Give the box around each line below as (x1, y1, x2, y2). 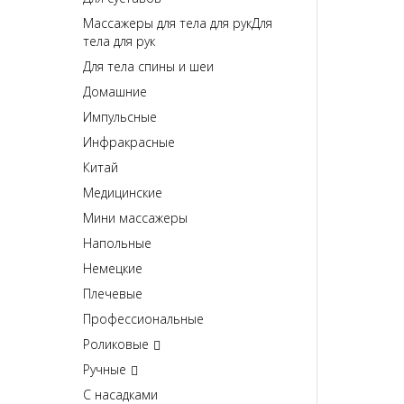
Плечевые (83, 285, 142, 303)
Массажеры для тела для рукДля (83, 14, 272, 32)
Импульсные (83, 108, 157, 126)
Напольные (83, 234, 151, 252)
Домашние (83, 83, 147, 101)
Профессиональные (83, 310, 204, 328)
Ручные (83, 361, 126, 379)
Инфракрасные (83, 133, 175, 151)
